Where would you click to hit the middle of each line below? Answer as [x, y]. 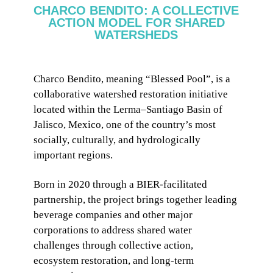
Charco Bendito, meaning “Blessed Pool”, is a [132, 79]
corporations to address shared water [112, 230]
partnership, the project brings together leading [135, 200]
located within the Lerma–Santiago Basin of [128, 109]
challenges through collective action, [113, 246]
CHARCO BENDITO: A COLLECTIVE [136, 10]
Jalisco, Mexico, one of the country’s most [124, 124]
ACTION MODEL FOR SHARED [136, 22]
